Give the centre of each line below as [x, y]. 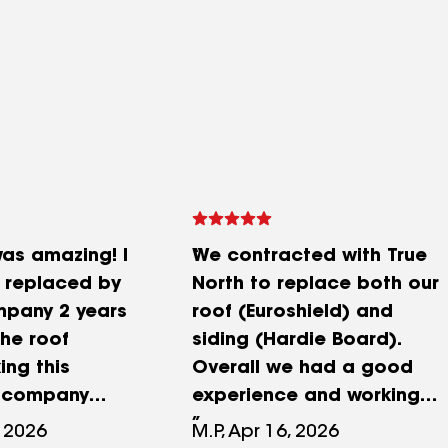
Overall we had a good [302, 369]
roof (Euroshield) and [292, 313]
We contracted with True [309, 257]
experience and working [306, 397]
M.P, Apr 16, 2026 [265, 433]
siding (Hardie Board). [297, 341]
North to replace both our [315, 285]
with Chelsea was [275, 425]
